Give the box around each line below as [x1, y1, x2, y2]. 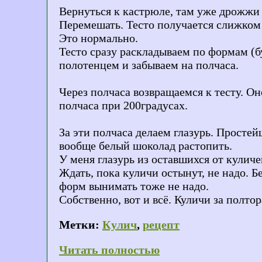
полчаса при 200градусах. [59, 98, 188, 112]
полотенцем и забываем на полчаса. [59, 58, 239, 71]
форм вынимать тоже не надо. [59, 179, 209, 192]
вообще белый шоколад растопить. [59, 139, 232, 152]
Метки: [59, 218, 99, 231]
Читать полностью [59, 243, 160, 256]
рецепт [143, 218, 180, 231]
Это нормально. [59, 31, 138, 44]
